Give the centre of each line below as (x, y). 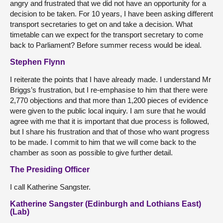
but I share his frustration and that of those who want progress (110, 132)
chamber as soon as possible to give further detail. (91, 153)
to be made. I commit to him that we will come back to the (103, 142)
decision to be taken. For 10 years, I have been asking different (111, 14)
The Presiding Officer (50, 169)
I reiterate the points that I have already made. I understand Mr (111, 79)
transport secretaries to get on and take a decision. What (101, 24)
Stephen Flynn (38, 62)
